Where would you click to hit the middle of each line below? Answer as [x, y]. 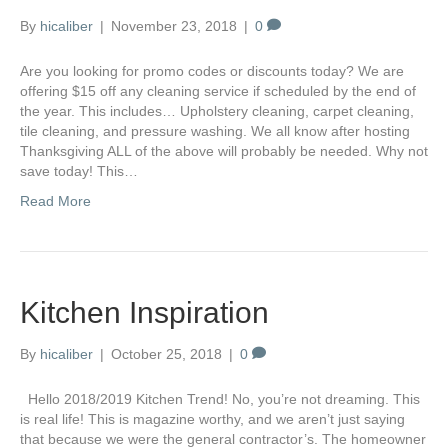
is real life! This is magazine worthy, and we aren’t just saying [212, 419]
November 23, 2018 [174, 26]
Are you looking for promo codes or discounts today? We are [212, 71]
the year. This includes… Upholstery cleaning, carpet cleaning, [217, 111]
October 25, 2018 [166, 354]
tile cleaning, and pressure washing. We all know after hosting [215, 131]
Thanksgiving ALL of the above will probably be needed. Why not [224, 151]
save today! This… [79, 171]
